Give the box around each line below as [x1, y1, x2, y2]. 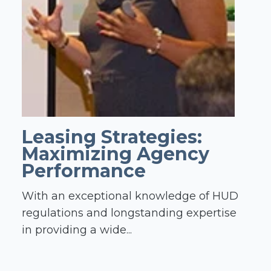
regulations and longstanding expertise [22, 206, 237, 220]
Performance [22, 160, 146, 183]
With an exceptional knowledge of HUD [22, 189, 238, 203]
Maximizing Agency [22, 143, 209, 166]
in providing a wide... [22, 223, 132, 237]
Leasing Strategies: [22, 126, 202, 149]
